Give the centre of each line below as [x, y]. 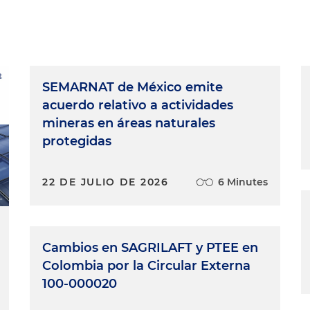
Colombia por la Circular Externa [147, 265]
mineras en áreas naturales [129, 123]
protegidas [77, 141]
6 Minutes [243, 182]
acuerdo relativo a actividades [138, 105]
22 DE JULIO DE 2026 [106, 182]
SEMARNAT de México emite [133, 87]
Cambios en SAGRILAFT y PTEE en [151, 247]
